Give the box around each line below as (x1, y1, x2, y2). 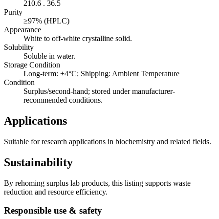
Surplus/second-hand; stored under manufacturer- (23, 87, 175, 96)
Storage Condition (4, 61, 60, 69)
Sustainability (4, 155, 73, 169)
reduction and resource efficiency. (4, 187, 108, 196)
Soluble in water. (23, 52, 75, 61)
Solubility (4, 43, 34, 52)
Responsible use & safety (4, 205, 102, 216)
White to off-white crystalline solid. (23, 34, 132, 43)
